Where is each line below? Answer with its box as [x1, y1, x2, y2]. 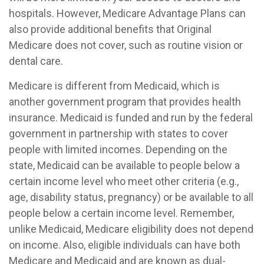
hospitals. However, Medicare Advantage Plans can [9, 7, 246, 19]
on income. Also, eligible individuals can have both [9, 239, 240, 251]
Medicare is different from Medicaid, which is [9, 80, 220, 92]
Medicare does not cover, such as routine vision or [9, 39, 243, 51]
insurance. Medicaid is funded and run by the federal [9, 111, 253, 124]
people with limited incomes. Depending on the [9, 143, 227, 156]
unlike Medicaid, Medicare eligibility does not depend [9, 223, 253, 235]
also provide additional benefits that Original [9, 23, 212, 35]
